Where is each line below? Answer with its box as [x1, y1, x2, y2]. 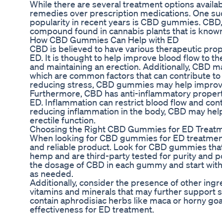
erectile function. [30, 114, 96, 126]
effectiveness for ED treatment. [30, 204, 154, 215]
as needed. [30, 168, 73, 179]
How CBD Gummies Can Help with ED [30, 34, 179, 46]
